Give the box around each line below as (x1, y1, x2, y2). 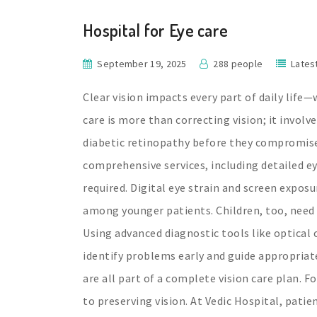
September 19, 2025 (97, 57, 187, 71)
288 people (213, 57, 263, 71)
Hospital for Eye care (83, 19, 229, 41)
